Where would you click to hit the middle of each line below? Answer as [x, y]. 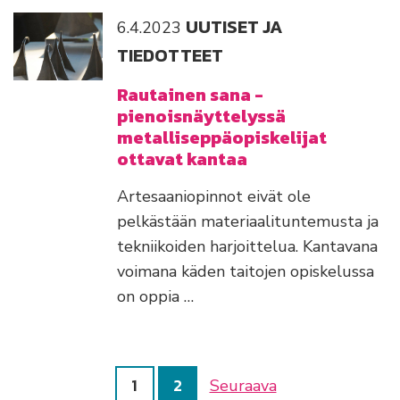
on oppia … [155, 297]
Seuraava [243, 386]
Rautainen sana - [190, 95]
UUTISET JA [234, 27]
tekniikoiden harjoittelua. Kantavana [247, 247]
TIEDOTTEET [170, 56]
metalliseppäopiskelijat [222, 138]
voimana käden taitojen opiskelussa [246, 272]
